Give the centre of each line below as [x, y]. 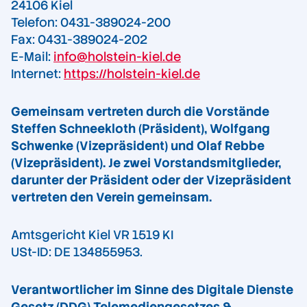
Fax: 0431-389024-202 [79, 40]
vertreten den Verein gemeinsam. [111, 197]
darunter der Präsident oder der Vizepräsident [151, 180]
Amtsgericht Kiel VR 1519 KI [92, 235]
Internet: [37, 74]
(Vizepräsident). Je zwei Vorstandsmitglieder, [146, 163]
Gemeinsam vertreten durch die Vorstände [140, 112]
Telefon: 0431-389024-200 [91, 23]
